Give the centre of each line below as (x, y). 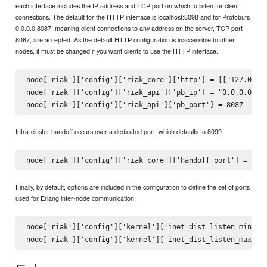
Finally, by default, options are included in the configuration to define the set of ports (133, 186)
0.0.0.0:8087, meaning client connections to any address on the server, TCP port (129, 28)
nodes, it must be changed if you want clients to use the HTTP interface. (117, 51)
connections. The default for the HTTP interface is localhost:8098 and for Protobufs (133, 17)
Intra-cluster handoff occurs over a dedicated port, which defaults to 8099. (120, 131)
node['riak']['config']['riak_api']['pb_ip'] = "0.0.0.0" (141, 92)
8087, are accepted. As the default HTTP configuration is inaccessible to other (125, 40)
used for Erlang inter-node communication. (76, 198)
